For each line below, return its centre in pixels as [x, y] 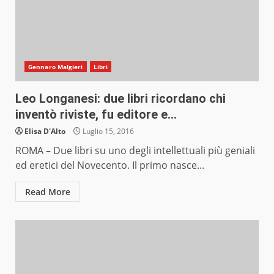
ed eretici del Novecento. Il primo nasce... [110, 165]
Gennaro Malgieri [56, 67]
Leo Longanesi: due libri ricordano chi [120, 99]
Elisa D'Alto [45, 131]
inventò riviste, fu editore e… [96, 115]
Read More [48, 192]
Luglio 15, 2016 [107, 131]
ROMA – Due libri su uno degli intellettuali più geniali [135, 151]
